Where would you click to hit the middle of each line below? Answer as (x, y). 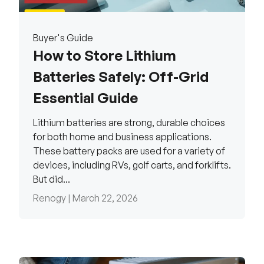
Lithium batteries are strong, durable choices (129, 123)
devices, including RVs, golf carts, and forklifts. (132, 165)
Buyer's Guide (63, 38)
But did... (52, 179)
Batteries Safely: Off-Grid (121, 77)
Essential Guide (85, 98)
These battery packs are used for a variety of (129, 151)
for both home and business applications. (122, 137)
